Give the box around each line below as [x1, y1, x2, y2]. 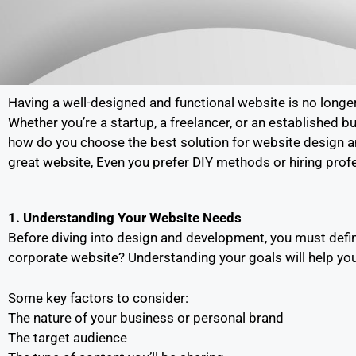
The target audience [8, 329, 127, 346]
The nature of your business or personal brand [8, 309, 284, 326]
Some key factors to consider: [8, 289, 188, 306]
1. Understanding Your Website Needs [8, 210, 242, 226]
